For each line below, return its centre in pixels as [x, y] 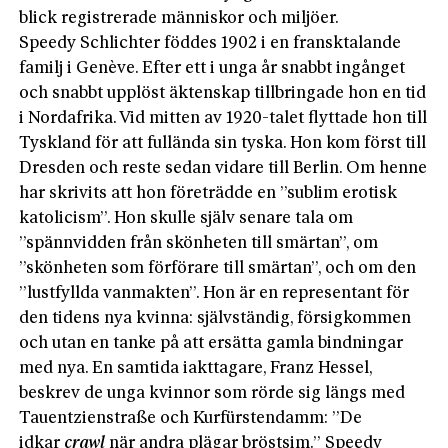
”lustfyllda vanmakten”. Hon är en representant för [214, 293]
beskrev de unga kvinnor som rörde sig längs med [212, 393]
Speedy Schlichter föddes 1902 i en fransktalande [210, 43]
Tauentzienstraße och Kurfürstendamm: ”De [191, 418]
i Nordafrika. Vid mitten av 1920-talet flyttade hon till [223, 118]
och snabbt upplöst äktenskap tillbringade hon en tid [223, 93]
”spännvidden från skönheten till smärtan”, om [199, 243]
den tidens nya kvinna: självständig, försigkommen [215, 318]
